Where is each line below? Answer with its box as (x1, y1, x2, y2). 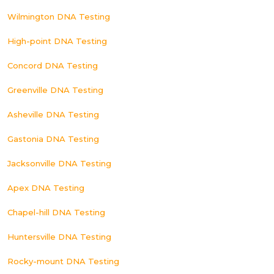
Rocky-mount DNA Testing (7, 256, 119, 266)
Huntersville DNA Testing (7, 232, 111, 242)
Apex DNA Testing (7, 183, 84, 193)
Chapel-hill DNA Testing (7, 207, 105, 217)
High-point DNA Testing (7, 36, 107, 46)
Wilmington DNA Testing (7, 12, 110, 21)
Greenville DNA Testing (7, 85, 103, 95)
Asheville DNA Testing (7, 109, 99, 119)
